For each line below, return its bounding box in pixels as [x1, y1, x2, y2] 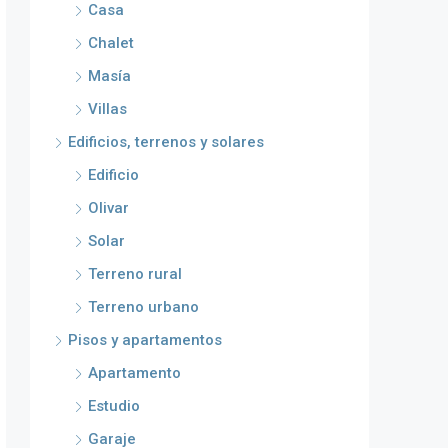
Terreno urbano [88, 298, 199, 316]
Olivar [88, 199, 129, 217]
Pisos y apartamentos [68, 331, 222, 349]
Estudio [88, 397, 140, 415]
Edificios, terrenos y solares [68, 133, 264, 151]
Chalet [88, 34, 134, 52]
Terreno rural [88, 265, 182, 283]
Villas [88, 100, 127, 118]
